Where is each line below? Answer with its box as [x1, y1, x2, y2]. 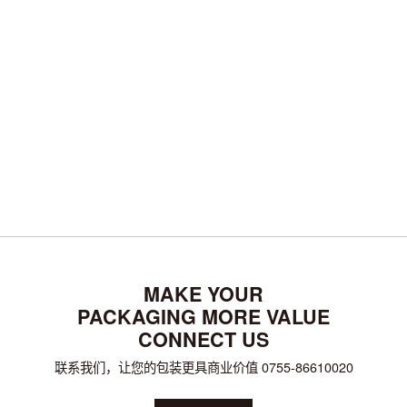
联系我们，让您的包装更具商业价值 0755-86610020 [54, 356, 353, 376]
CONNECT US [138, 324, 269, 353]
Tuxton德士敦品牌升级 [14, 110, 160, 132]
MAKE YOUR [144, 279, 263, 308]
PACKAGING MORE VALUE [77, 302, 330, 331]
